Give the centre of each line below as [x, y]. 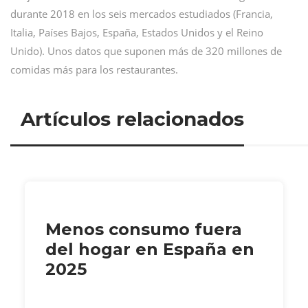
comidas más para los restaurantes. [94, 69]
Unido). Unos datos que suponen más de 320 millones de [146, 51]
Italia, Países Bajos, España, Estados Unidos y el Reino [137, 32]
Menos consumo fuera [144, 229]
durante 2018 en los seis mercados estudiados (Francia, [142, 14]
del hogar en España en [150, 249]
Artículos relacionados [132, 119]
